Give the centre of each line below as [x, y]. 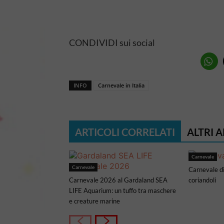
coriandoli [202, 180]
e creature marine [94, 201]
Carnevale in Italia [121, 85]
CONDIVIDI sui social [112, 42]
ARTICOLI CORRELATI [125, 132]
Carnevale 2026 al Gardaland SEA [118, 180]
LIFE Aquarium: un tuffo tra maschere [122, 190]
